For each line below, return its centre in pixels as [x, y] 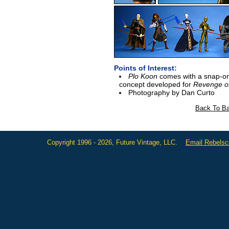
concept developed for [156, 85]
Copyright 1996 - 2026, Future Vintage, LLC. [116, 142]
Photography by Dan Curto [171, 93]
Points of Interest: [145, 68]
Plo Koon [143, 76]
